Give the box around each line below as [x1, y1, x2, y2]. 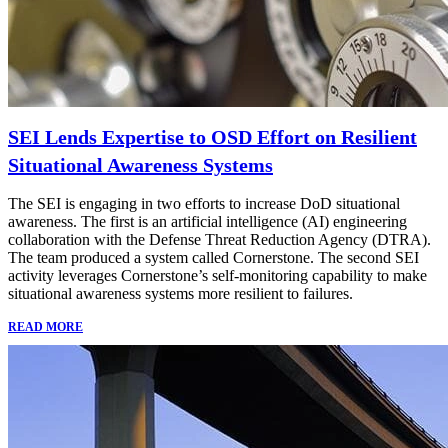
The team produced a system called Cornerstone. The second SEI [8, 248, 419, 266]
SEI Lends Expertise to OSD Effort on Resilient [8, 125, 417, 148]
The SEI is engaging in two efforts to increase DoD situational [8, 194, 400, 212]
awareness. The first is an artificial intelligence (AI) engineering [8, 212, 407, 230]
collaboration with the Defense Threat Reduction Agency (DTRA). [8, 230, 431, 248]
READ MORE [8, 319, 83, 334]
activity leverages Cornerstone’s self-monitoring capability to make [8, 266, 427, 284]
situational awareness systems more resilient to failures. [8, 284, 353, 302]
